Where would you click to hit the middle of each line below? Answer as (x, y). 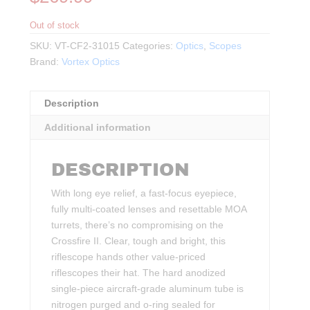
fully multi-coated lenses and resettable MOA (149, 209)
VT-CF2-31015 (88, 45)
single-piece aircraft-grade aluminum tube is (148, 288)
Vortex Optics (91, 61)
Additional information (98, 127)
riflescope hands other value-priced (129, 256)
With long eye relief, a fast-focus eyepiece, (144, 193)
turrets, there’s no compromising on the (138, 225)
